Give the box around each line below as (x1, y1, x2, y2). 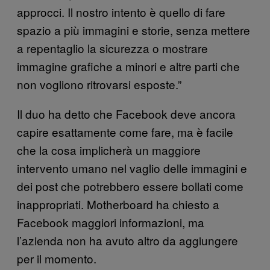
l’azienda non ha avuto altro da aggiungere (17, 231, 238, 248)
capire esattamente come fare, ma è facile (17, 123, 233, 140)
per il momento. (17, 250, 96, 266)
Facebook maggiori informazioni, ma (17, 213, 204, 230)
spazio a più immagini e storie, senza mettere (17, 21, 250, 38)
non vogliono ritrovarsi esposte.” (17, 75, 181, 92)
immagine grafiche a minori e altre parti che (17, 57, 240, 74)
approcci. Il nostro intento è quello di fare (17, 3, 225, 20)
